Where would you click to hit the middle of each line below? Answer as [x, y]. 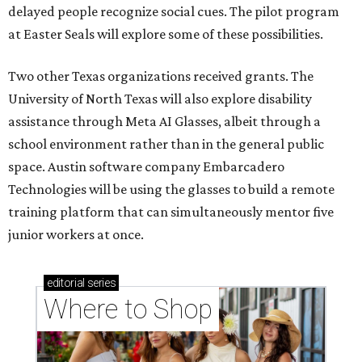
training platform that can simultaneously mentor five [171, 212]
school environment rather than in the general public [166, 144]
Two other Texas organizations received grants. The [161, 76]
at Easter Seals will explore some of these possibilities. [166, 34]
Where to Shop [128, 309]
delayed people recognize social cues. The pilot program [174, 12]
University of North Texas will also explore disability [160, 99]
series [100, 283]
